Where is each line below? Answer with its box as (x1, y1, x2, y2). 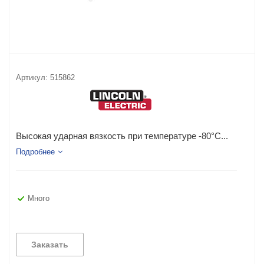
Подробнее (16, 147, 55, 156)
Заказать (31, 240, 68, 249)
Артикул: (16, 73, 48, 82)
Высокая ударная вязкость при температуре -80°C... (16, 131, 228, 141)
